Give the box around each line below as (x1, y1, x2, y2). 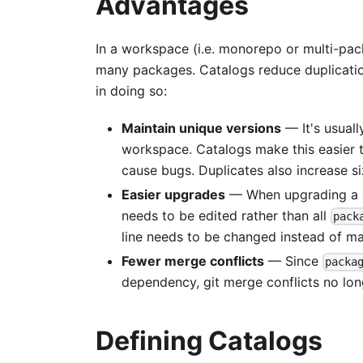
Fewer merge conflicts (122, 253, 264, 270)
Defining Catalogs (96, 325, 322, 357)
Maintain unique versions (122, 119, 281, 136)
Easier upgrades (122, 186, 225, 203)
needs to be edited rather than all (122, 207, 331, 224)
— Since (264, 253, 322, 270)
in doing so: (96, 82, 167, 99)
